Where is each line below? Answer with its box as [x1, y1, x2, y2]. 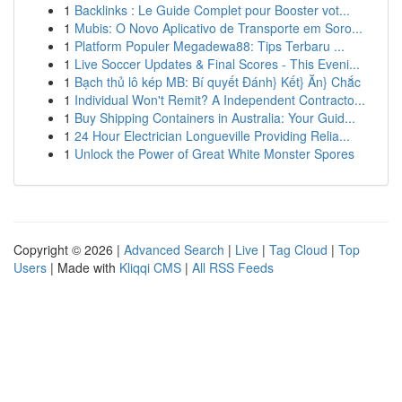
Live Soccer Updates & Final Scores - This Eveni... [74, 55, 360, 73]
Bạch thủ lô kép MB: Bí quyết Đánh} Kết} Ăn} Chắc [74, 73, 361, 91]
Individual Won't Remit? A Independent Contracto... [74, 91, 365, 109]
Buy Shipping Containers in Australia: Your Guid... [74, 109, 355, 127]
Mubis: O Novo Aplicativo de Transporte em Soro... [74, 19, 363, 37]
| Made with [47, 258, 119, 276]
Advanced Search [124, 240, 224, 258]
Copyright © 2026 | [13, 240, 124, 258]
